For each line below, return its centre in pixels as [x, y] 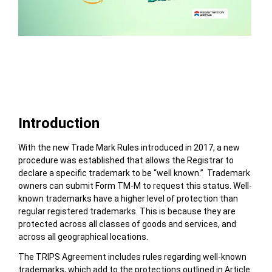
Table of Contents [108, 79]
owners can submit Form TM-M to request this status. [125, 186]
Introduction [59, 124]
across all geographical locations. [84, 237]
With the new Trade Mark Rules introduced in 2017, [117, 148]
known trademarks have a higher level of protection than [128, 199]
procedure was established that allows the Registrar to [126, 161]
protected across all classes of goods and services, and [127, 224]
